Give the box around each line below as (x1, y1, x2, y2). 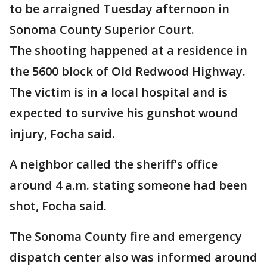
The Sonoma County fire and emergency (10, 228, 242, 245)
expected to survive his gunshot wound (10, 105, 238, 122)
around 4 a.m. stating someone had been (10, 177, 247, 194)
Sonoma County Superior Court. (10, 21, 194, 38)
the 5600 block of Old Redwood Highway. (10, 63, 246, 80)
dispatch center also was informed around (10, 249, 257, 266)
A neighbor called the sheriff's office (10, 156, 218, 173)
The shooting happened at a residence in (10, 42, 247, 59)
